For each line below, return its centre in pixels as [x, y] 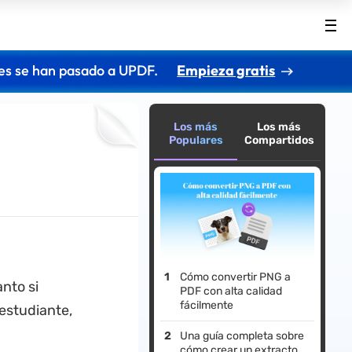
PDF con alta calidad [231, 291]
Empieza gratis [226, 70]
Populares [196, 140]
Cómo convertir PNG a [236, 277]
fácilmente [207, 306]
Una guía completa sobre [242, 336]
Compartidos [279, 140]
